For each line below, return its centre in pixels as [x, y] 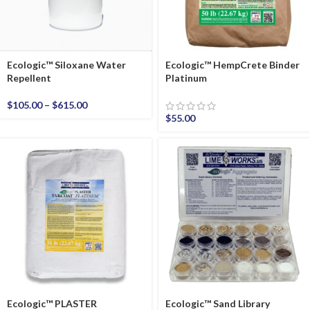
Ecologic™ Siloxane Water [66, 65]
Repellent [29, 78]
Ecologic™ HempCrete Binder [232, 65]
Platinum [186, 78]
